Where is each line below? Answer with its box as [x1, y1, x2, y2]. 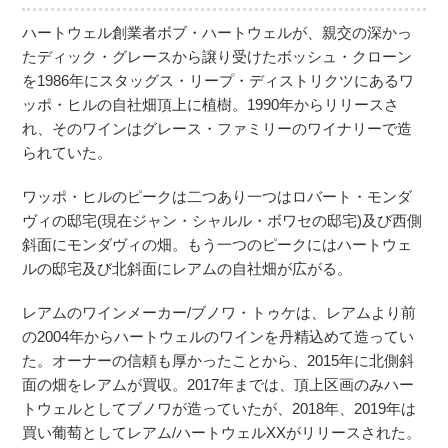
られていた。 [22, 144, 113, 161]
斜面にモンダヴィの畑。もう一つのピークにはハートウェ [22, 236, 413, 253]
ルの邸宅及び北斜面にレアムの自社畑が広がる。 [22, 260, 353, 277]
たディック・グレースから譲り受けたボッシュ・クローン [22, 48, 413, 65]
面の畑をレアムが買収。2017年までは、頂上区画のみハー [22, 376, 415, 393]
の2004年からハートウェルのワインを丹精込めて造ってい [22, 328, 415, 345]
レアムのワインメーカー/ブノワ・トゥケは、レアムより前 [22, 304, 417, 321]
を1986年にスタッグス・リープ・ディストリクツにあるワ [22, 72, 415, 89]
